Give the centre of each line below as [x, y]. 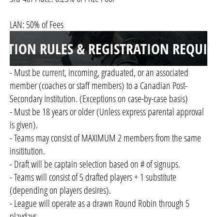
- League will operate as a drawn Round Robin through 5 [100, 203]
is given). [24, 124]
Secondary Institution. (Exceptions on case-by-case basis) [99, 98]
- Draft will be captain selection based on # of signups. [95, 164]
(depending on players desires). [60, 190]
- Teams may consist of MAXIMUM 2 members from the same [105, 138]
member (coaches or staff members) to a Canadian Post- [99, 85]
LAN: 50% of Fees [37, 24]
